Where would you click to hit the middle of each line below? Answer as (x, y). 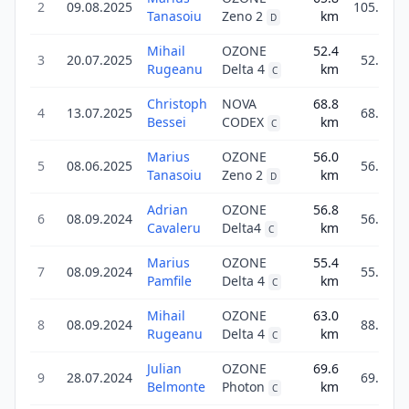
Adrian (168, 210)
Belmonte (176, 387)
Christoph (177, 104)
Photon (243, 387)
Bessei (167, 122)
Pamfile (169, 281)
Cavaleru (174, 228)
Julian (164, 368)
